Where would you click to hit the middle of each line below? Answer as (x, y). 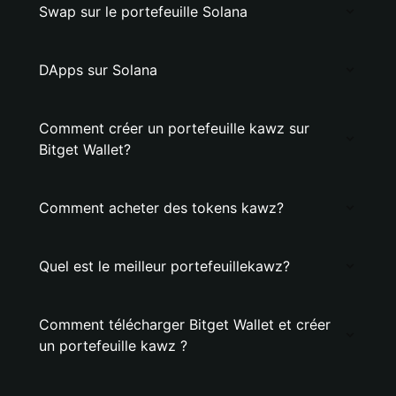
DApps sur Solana (98, 70)
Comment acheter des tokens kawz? (161, 208)
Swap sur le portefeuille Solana (143, 11)
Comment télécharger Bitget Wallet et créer (185, 324)
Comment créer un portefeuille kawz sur (174, 128)
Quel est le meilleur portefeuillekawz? (164, 266)
